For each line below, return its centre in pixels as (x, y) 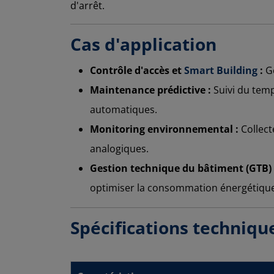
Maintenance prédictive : (150, 90)
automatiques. (124, 109)
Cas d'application (143, 44)
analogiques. (119, 148)
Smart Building (221, 70)
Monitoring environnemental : (164, 129)
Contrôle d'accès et (137, 70)
